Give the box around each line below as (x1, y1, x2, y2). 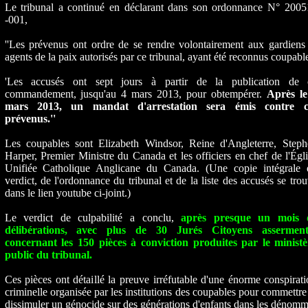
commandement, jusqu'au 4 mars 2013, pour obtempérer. (4, 88, 267, 100)
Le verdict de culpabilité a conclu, (4, 212, 181, 223)
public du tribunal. (4, 249, 92, 261)
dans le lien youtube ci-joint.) (4, 187, 131, 199)
